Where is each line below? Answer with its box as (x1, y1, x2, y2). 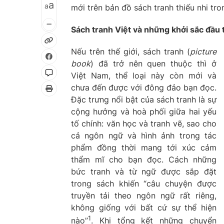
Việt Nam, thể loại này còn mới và (71, 70, 216, 80)
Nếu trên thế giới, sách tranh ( (71, 46, 190, 56)
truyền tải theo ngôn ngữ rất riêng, (71, 190, 216, 200)
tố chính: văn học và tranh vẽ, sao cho (71, 118, 216, 128)
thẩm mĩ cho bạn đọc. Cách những (71, 154, 216, 164)
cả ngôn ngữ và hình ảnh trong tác (71, 130, 216, 140)
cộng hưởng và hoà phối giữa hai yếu (71, 106, 216, 116)
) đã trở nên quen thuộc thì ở (90, 58, 216, 68)
